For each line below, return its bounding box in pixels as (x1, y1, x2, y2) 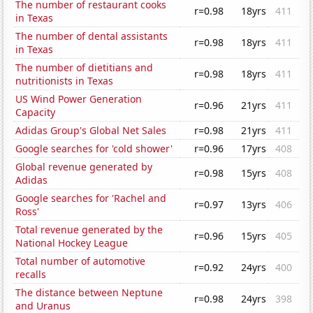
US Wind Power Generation (15, 92, 143, 106)
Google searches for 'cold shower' (15, 142, 173, 156)
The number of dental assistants (15, 29, 168, 43)
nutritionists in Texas (15, 74, 114, 88)
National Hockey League (15, 236, 129, 250)
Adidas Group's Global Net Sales (15, 124, 167, 138)
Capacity (15, 105, 56, 119)
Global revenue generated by (15, 160, 153, 174)
